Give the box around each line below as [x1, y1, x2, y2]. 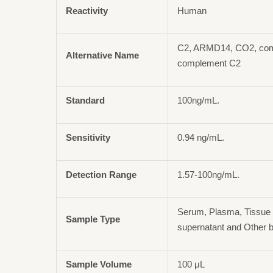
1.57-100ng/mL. [177, 169, 240, 180]
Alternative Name [66, 49, 140, 60]
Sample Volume [66, 258, 132, 269]
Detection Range [66, 169, 137, 180]
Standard [66, 94, 105, 105]
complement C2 [177, 57, 241, 68]
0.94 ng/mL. [177, 132, 225, 143]
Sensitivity [66, 132, 111, 143]
